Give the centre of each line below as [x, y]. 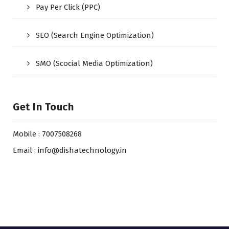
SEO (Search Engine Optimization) [95, 35]
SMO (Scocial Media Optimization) [94, 63]
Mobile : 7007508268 [47, 134]
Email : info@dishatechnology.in [70, 150]
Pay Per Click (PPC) [68, 7]
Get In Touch [43, 107]
